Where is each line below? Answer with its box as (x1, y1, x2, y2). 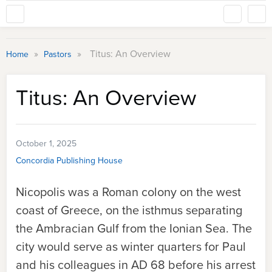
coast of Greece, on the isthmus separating (16, 201, 242, 219)
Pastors (44, 48, 74, 61)
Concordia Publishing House (16, 154, 123, 167)
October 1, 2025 (16, 137, 76, 150)
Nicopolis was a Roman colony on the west (16, 183, 241, 201)
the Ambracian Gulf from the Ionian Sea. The (16, 219, 252, 237)
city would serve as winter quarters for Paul (16, 237, 246, 256)
